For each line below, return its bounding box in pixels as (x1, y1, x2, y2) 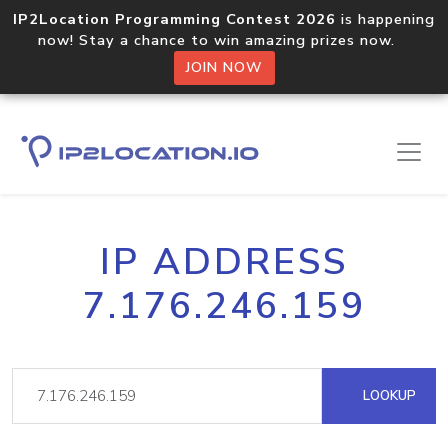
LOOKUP (359, 386, 416, 405)
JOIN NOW (185, 58, 263, 77)
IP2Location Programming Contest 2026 (13, 9, 336, 29)
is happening (336, 9, 435, 29)
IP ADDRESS (100, 237, 348, 287)
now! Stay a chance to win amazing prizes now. (38, 30, 410, 50)
